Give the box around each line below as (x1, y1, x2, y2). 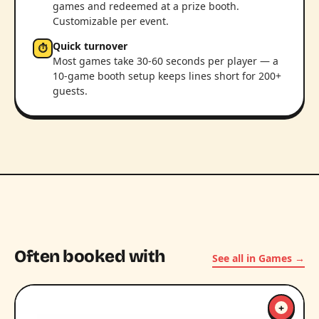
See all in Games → (212, 251, 305, 265)
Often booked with (14, 246, 165, 266)
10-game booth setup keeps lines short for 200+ (53, 69, 281, 83)
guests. (53, 84, 88, 98)
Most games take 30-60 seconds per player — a (53, 54, 278, 68)
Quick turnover (53, 39, 127, 53)
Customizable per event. (53, 14, 169, 28)
